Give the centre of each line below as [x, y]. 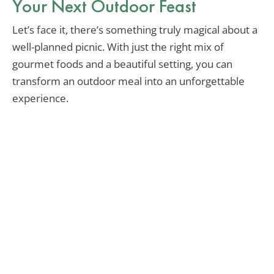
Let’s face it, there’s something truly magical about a [135, 30]
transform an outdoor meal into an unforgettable [128, 81]
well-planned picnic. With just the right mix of [118, 47]
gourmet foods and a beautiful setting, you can [122, 64]
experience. [40, 98]
